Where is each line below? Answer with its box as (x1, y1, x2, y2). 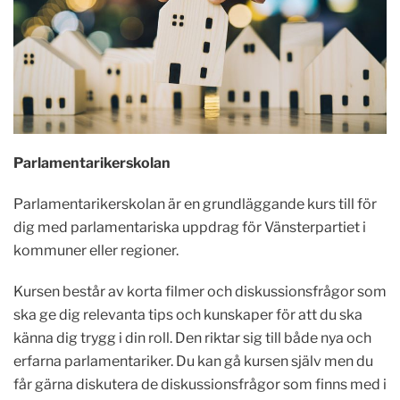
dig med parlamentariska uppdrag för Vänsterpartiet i (13, 218, 366, 236)
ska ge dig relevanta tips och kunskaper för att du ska (13, 305, 362, 323)
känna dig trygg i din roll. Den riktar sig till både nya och (13, 329, 371, 346)
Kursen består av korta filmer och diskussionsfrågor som (13, 282, 387, 300)
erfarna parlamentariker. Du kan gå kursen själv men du (13, 352, 373, 370)
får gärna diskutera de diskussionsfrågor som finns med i (13, 375, 387, 393)
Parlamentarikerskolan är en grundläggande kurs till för (13, 195, 377, 212)
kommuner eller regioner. (13, 241, 179, 259)
